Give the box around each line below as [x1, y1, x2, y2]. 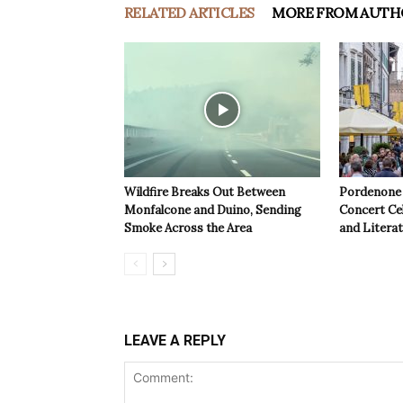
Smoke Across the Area [124, 220, 252, 237]
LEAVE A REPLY [124, 332, 226, 350]
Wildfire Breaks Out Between [124, 184, 285, 201]
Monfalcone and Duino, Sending [124, 202, 301, 219]
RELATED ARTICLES [124, 4, 255, 22]
